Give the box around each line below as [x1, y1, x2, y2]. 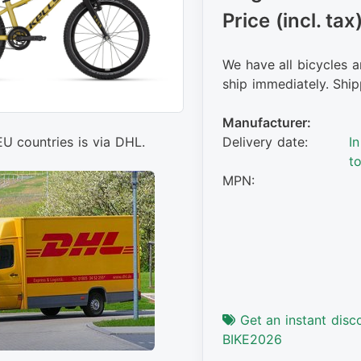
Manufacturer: [222, 114, 311, 131]
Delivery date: [222, 133, 308, 150]
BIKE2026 [222, 330, 282, 347]
